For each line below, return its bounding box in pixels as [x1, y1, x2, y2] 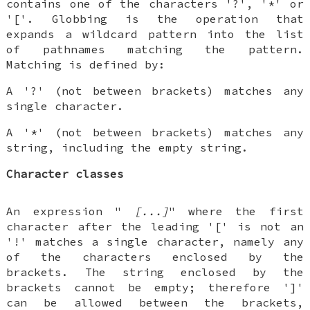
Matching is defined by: [6, 57, 166, 71]
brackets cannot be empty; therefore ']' [6, 280, 304, 294]
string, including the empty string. [6, 140, 249, 154]
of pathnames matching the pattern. [6, 42, 304, 56]
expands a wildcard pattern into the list [6, 26, 304, 41]
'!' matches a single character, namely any [6, 234, 304, 248]
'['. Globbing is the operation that [6, 11, 304, 26]
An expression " [6, 203, 134, 218]
